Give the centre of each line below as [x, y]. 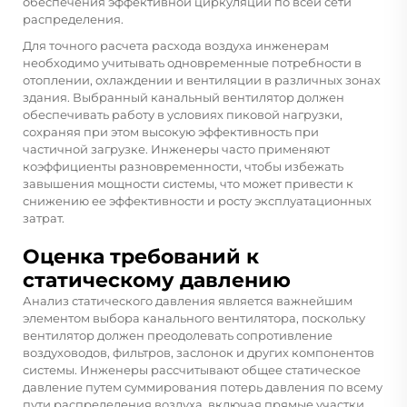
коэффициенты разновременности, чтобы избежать [183, 166]
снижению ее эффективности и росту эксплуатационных [197, 200]
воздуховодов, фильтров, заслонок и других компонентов [199, 352]
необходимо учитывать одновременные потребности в [192, 62]
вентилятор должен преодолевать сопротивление [178, 335]
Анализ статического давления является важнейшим [188, 300]
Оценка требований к [141, 256]
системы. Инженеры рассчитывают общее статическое [192, 369]
